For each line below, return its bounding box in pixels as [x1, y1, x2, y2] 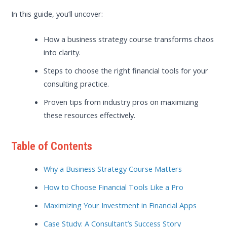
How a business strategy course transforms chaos [44, 33, 214, 44]
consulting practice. [44, 78, 109, 89]
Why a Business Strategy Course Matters [44, 163, 182, 174]
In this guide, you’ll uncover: [11, 9, 103, 19]
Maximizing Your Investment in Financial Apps [44, 200, 197, 210]
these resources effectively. [44, 109, 136, 120]
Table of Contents [11, 139, 93, 153]
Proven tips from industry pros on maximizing [44, 96, 199, 107]
